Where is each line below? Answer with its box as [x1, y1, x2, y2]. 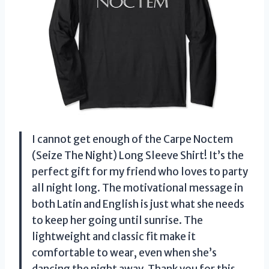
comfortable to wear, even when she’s [32, 246, 217, 259]
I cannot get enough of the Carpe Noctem [32, 132, 233, 146]
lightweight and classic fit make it [32, 229, 196, 243]
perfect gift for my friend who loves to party [32, 165, 248, 178]
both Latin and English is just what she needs [32, 197, 244, 211]
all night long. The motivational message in [32, 181, 243, 195]
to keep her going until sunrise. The [32, 213, 203, 227]
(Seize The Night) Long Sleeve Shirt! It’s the [32, 148, 244, 162]
